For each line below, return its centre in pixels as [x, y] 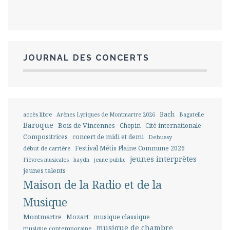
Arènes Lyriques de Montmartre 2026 [106, 114]
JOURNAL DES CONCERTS [86, 57]
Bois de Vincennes [87, 125]
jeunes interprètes [163, 159]
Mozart [78, 217]
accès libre [37, 114]
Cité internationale [173, 125]
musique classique [122, 217]
